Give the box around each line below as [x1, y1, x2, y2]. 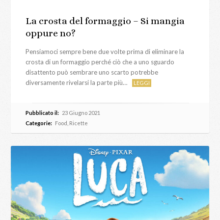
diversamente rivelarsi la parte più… [26, 79, 128, 87]
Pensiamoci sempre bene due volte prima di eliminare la [26, 48, 185, 56]
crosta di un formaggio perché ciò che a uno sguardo [26, 58, 175, 66]
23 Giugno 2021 [61, 110, 101, 116]
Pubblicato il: [26, 110, 59, 116]
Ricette [69, 120, 88, 127]
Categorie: [26, 120, 53, 127]
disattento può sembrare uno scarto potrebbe [26, 68, 159, 77]
